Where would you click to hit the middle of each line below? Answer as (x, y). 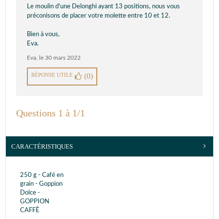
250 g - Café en (42, 175)
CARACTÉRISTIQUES (42, 146)
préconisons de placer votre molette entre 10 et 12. (99, 16)
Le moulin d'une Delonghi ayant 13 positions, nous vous (103, 6)
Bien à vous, (43, 34)
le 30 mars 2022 (60, 58)
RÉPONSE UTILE (52, 75)
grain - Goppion (41, 184)
